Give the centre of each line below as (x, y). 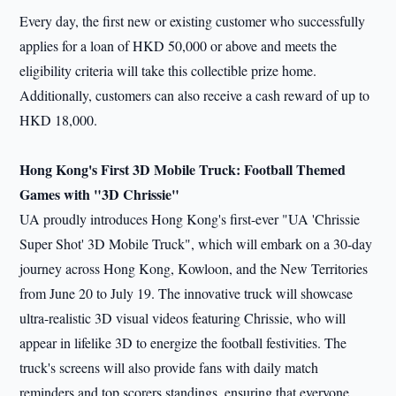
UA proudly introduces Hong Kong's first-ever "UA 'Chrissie (190, 219)
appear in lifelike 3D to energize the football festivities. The (183, 343)
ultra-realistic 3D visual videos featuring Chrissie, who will (183, 318)
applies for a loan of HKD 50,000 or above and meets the (179, 46)
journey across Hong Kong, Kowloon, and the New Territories (194, 268)
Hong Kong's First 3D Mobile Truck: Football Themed (183, 169)
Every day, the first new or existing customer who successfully (193, 21)
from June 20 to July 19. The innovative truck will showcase (187, 293)
